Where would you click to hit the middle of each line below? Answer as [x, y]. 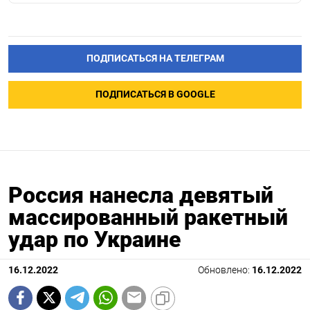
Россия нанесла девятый [141, 195]
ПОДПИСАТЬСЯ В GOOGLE [155, 95]
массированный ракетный [148, 217]
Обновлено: [225, 270]
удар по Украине [94, 239]
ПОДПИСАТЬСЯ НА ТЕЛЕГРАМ [155, 59]
